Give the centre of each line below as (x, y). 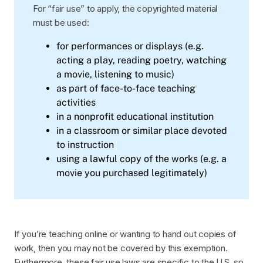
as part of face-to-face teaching (126, 89)
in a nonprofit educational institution (135, 117)
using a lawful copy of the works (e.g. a (141, 159)
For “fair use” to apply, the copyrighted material (125, 9)
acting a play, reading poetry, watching (141, 60)
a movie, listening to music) (115, 75)
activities (76, 103)
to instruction (85, 145)
